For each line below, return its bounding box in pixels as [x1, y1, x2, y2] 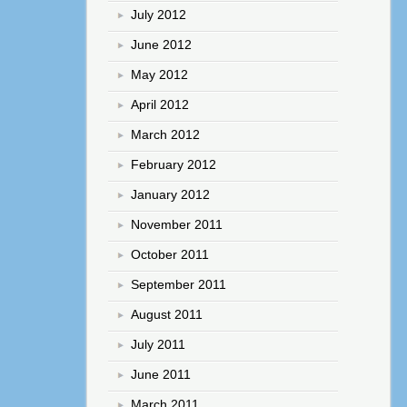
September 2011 [131, 277, 227, 293]
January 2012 [131, 187, 211, 203]
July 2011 [131, 337, 186, 352]
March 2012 [131, 127, 201, 143]
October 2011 [131, 247, 210, 263]
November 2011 [131, 217, 223, 233]
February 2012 [131, 157, 217, 173]
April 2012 [131, 97, 190, 113]
